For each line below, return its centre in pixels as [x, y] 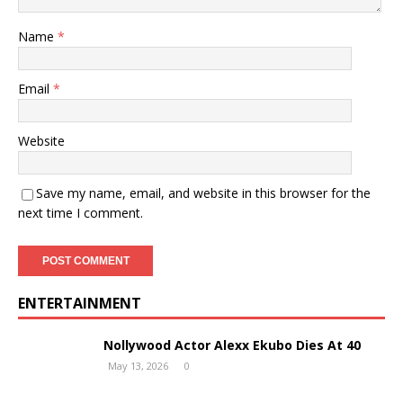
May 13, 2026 [138, 366]
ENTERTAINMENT [80, 303]
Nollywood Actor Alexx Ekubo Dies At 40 [232, 345]
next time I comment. [81, 213]
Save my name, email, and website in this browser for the [203, 193]
